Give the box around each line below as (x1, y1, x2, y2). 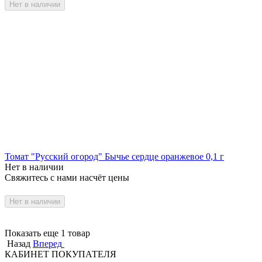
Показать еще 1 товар (5, 228, 90, 239)
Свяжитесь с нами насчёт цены (5, 172, 129, 182)
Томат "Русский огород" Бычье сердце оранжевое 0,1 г (5, 151, 224, 161)
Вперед (33, 239, 62, 249)
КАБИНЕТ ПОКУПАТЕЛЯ (5, 249, 116, 260)
